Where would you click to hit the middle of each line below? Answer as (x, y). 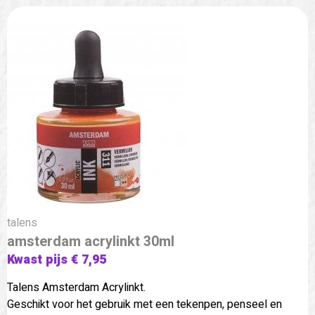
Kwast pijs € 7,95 (57, 259)
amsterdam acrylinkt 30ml (91, 241)
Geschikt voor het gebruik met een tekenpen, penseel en (144, 304)
